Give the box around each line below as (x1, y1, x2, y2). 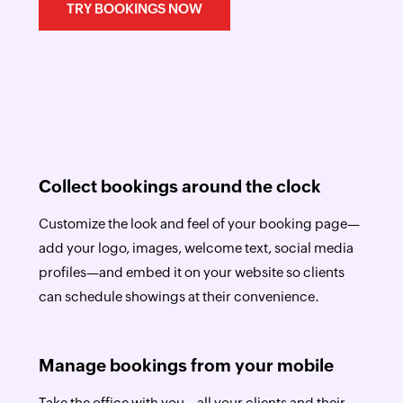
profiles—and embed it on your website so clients (38, 264, 345, 280)
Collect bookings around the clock (38, 176, 321, 196)
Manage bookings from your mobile (38, 355, 334, 375)
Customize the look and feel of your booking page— (38, 216, 360, 231)
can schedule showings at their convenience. (38, 289, 319, 304)
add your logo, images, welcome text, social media (38, 240, 354, 255)
